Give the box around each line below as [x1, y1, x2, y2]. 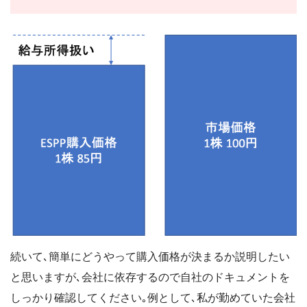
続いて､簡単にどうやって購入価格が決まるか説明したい [10, 251, 290, 263]
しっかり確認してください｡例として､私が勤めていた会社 [10, 292, 295, 304]
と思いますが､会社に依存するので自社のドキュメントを [10, 271, 290, 284]
